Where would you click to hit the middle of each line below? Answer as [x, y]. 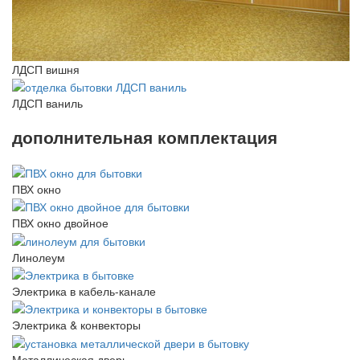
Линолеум [39, 257]
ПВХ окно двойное [60, 223]
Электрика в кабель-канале [84, 291]
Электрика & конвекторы [76, 325]
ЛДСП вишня [46, 69]
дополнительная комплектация [145, 137]
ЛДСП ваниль [47, 102]
